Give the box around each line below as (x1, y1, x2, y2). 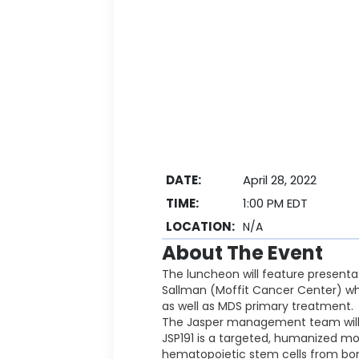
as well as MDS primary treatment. (162, 298, 353, 314)
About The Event (162, 240, 323, 266)
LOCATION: (165, 218, 235, 235)
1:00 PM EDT (242, 195, 308, 212)
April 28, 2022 (242, 171, 317, 188)
